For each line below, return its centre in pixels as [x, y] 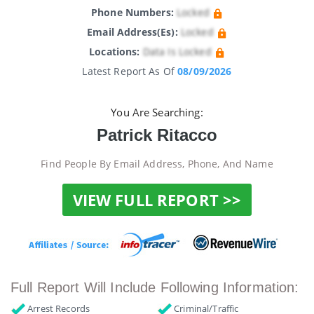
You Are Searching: [157, 112]
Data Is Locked [177, 52]
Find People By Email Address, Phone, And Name [157, 164]
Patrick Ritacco [157, 135]
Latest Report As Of [130, 71]
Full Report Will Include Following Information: [155, 287]
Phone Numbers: [132, 12]
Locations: [115, 52]
